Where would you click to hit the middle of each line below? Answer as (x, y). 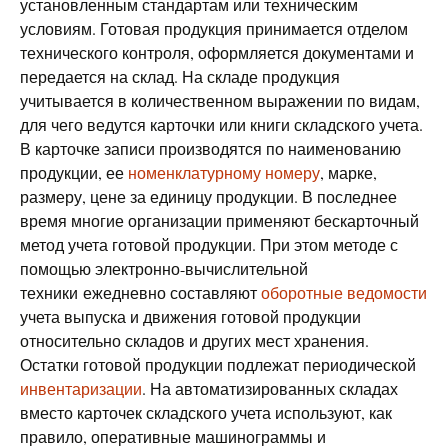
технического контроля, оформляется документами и (217, 52)
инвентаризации (81, 388)
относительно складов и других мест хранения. (194, 340)
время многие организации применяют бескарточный (219, 220)
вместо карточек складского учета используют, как (206, 412)
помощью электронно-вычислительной (164, 268)
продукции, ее (74, 172)
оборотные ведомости (344, 292)
